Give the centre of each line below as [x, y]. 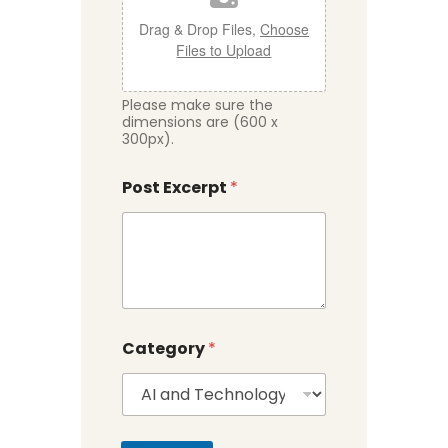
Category [164, 349]
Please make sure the [197, 105]
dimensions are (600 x [199, 122]
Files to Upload [224, 50]
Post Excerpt [175, 188]
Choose [284, 29]
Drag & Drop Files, [199, 29]
